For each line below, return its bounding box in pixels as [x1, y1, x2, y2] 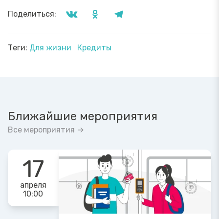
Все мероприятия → [8, 125, 84, 134]
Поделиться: [8, 9, 56, 19]
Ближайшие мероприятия [8, 109, 157, 123]
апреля [20, 180, 46, 190]
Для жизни [29, 43, 73, 52]
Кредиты [77, 43, 111, 52]
